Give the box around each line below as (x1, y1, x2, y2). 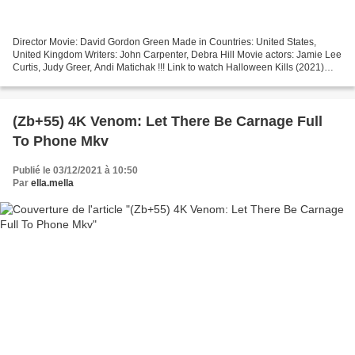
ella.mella (31, 177, 74, 189)
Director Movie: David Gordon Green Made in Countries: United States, (13, 36, 316, 48)
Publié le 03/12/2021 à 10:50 (13, 165, 138, 177)
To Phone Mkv (13, 133, 109, 150)
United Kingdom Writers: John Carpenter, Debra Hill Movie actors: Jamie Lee (13, 49, 342, 61)
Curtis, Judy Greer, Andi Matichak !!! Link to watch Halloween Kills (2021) (13, 62, 324, 74)
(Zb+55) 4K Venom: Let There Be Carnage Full (13, 113, 323, 130)
